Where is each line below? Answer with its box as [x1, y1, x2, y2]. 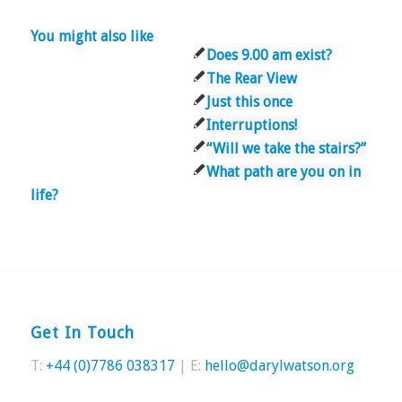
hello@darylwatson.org [204, 356, 354, 374]
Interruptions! [205, 117, 297, 135]
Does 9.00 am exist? [205, 47, 332, 65]
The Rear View [205, 70, 297, 88]
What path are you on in [205, 163, 361, 181]
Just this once [205, 93, 293, 111]
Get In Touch [30, 324, 135, 343]
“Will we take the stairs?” [205, 140, 366, 158]
